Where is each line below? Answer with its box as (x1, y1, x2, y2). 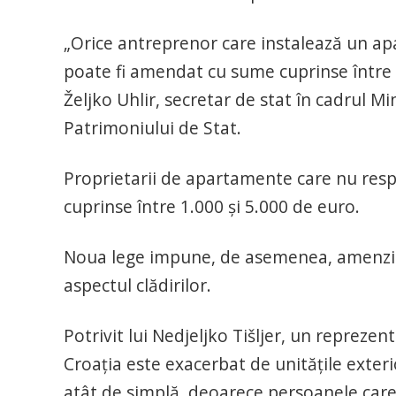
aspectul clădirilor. (64, 272, 211, 297)
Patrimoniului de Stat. (64, 115, 241, 140)
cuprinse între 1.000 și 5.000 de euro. (64, 194, 360, 218)
